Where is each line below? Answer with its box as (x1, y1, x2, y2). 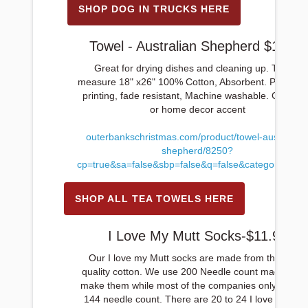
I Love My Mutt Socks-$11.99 (107, 228, 287, 243)
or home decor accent (149, 104, 245, 115)
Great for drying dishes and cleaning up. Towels (93, 63, 301, 74)
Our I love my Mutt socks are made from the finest (88, 252, 307, 263)
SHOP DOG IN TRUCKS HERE (78, 3, 230, 14)
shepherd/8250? (162, 145, 233, 156)
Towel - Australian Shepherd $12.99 (89, 38, 306, 54)
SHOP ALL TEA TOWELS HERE (74, 193, 234, 204)
